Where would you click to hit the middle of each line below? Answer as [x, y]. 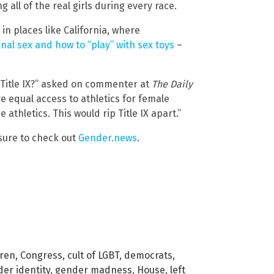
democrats [148, 255]
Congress [41, 255]
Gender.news [108, 138]
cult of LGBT [93, 255]
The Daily [172, 84]
